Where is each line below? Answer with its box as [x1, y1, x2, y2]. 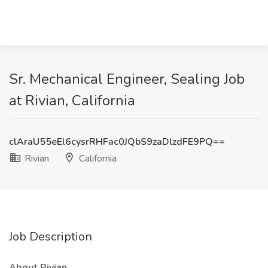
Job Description [9, 229, 92, 245]
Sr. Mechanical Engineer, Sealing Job [9, 69, 245, 89]
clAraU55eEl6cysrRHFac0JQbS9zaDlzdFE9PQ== [9, 135, 225, 148]
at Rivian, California [9, 91, 135, 110]
